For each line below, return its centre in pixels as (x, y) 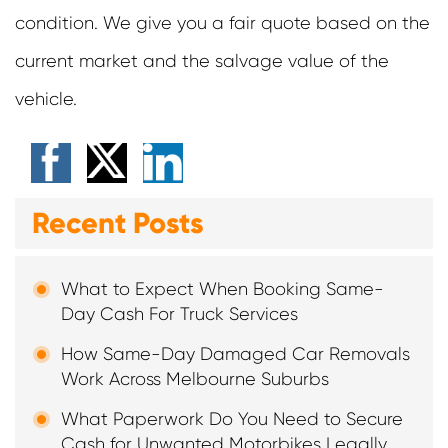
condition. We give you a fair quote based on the (222, 23)
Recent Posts (118, 223)
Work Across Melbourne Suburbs (195, 379)
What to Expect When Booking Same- (222, 289)
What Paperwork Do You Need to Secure (232, 419)
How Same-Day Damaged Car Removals (235, 354)
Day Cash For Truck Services (179, 314)
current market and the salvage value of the (202, 61)
